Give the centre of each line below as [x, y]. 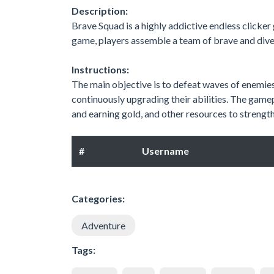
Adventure [103, 225]
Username [165, 150]
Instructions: [100, 69]
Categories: [98, 198]
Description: [100, 10]
